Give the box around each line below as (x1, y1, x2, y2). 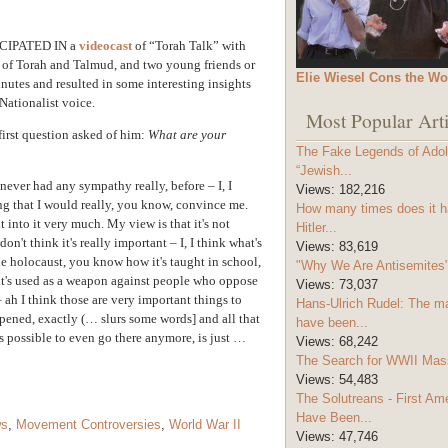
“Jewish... (296, 163, 352, 179)
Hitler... (296, 220, 337, 236)
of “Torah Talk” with (135, 37, 246, 53)
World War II (169, 416, 241, 432)
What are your (148, 126, 226, 142)
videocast (79, 37, 132, 53)
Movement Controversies (16, 416, 161, 432)
